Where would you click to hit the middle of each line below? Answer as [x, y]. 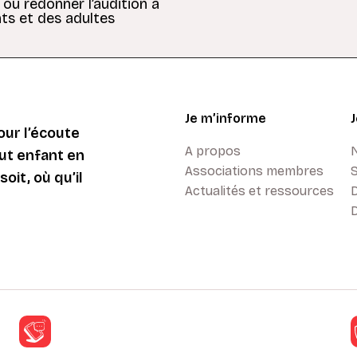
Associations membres [254, 171]
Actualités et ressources [259, 191]
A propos [213, 151]
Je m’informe [226, 119]
